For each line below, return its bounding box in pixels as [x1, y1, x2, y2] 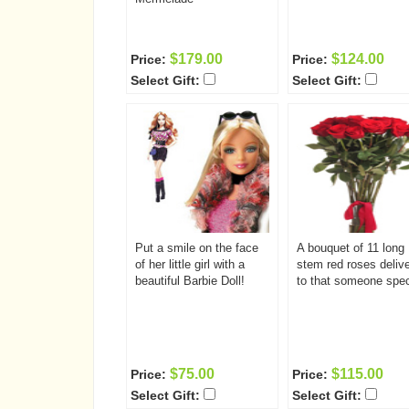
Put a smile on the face [135, 241, 258, 255]
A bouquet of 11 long [297, 241, 404, 255]
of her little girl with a [135, 257, 245, 271]
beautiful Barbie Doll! [135, 274, 245, 288]
